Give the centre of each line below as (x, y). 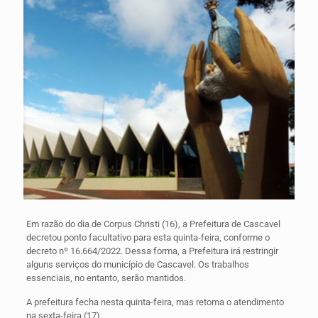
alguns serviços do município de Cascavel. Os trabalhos (137, 264)
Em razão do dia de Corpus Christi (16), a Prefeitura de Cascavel (153, 224)
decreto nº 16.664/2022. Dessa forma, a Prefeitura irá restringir (152, 251)
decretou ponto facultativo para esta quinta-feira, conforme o (148, 237)
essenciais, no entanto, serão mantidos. (106, 278)
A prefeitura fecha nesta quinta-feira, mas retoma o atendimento (155, 302)
